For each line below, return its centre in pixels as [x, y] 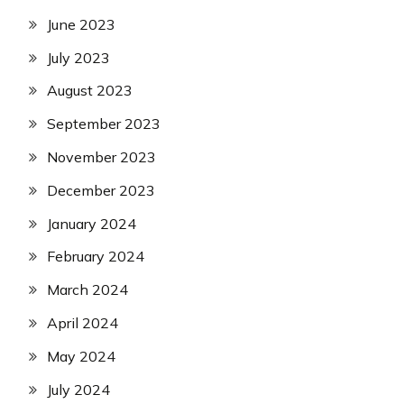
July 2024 [78, 389]
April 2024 [83, 323]
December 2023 [101, 190]
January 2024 [92, 223]
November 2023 [101, 157]
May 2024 [81, 356]
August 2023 [90, 91]
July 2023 [78, 57]
